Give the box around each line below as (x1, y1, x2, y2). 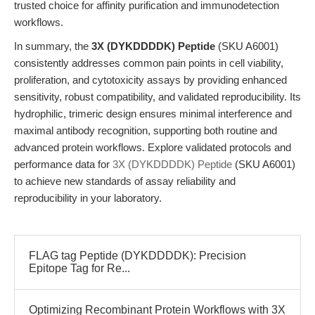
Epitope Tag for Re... (29, 262, 130, 274)
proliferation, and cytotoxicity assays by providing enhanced (14, 74, 287, 86)
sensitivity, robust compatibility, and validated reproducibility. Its (14, 91, 301, 103)
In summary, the (14, 40, 91, 52)
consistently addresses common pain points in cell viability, (14, 57, 283, 69)
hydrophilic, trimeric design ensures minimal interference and (14, 108, 292, 120)
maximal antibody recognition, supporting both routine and (14, 124, 277, 136)
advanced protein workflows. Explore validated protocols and (14, 141, 291, 153)
